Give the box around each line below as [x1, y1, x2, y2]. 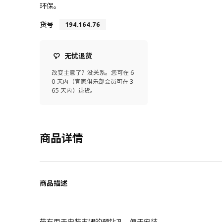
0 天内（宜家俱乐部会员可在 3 [52, 77, 133, 86]
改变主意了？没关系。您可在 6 [52, 68, 134, 77]
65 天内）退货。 [52, 86, 96, 95]
